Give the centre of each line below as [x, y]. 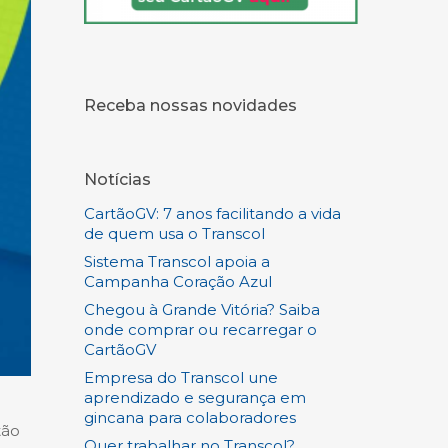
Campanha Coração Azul [178, 281]
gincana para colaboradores [192, 417]
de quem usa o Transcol [175, 233]
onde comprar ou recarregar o [201, 329]
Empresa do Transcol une [181, 377]
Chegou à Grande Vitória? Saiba [202, 309]
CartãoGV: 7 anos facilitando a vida [213, 213]
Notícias [118, 179]
